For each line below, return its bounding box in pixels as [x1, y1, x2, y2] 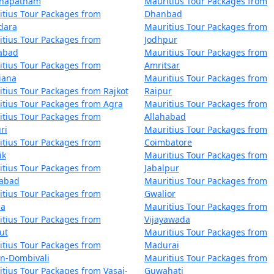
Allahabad [144, 111, 186, 122]
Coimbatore [144, 136, 192, 148]
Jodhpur [144, 34, 177, 45]
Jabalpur [144, 162, 179, 174]
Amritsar [144, 59, 180, 71]
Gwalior [144, 188, 176, 199]
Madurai [144, 239, 179, 251]
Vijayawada [144, 213, 190, 225]
